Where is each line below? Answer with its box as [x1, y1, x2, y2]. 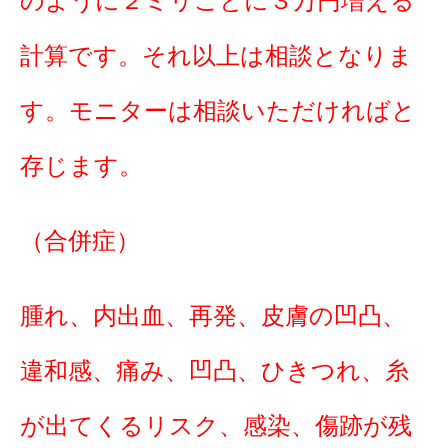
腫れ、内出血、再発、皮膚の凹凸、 [20, 302, 406, 329]
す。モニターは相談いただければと [20, 97, 416, 124]
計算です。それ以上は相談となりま [20, 42, 413, 69]
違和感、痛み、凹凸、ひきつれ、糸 [20, 357, 409, 384]
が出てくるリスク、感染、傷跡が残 [20, 412, 412, 439]
